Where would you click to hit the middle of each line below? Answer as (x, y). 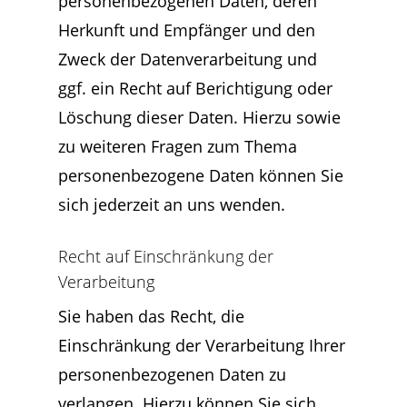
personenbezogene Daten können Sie (201, 175)
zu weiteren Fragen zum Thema (178, 146)
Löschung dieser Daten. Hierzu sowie (199, 117)
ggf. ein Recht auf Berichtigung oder (195, 88)
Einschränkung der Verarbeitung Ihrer (202, 345)
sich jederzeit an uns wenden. (172, 204)
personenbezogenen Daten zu (172, 374)
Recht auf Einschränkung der (166, 256)
